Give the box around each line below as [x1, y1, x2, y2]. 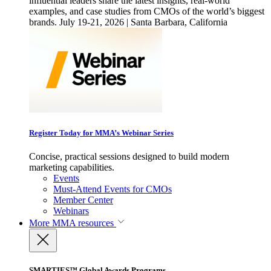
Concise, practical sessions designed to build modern [29, 151, 229, 162]
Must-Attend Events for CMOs [53, 184, 172, 195]
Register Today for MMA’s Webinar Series [29, 128, 174, 138]
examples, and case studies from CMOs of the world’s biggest [29, 5, 264, 16]
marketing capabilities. [29, 162, 114, 173]
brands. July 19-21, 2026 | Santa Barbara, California [29, 16, 227, 27]
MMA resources [50, 218, 114, 229]
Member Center [53, 195, 113, 206]
